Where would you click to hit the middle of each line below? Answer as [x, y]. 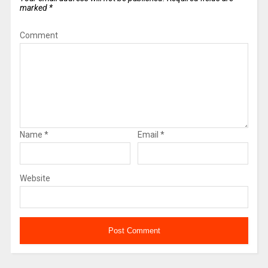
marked [34, 7]
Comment [39, 35]
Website [35, 178]
